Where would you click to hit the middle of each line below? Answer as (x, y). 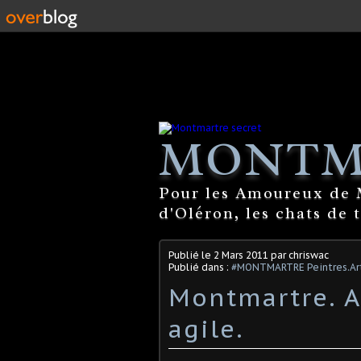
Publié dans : (200, 267)
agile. (206, 328)
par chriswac (299, 255)
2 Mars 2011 (241, 255)
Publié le (191, 255)
